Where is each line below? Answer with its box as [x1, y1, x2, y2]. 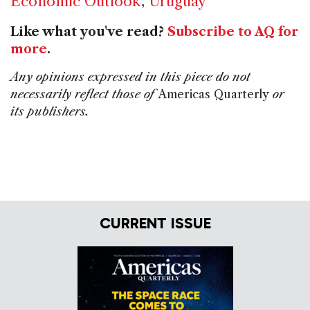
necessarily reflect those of [10, 86, 158, 101]
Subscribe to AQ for [167, 24, 298, 39]
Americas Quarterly [158, 86, 269, 101]
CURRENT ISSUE [99, 214, 211, 233]
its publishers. [10, 104, 89, 118]
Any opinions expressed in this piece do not [10, 69, 250, 84]
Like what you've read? [10, 24, 167, 39]
